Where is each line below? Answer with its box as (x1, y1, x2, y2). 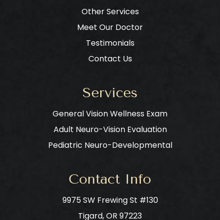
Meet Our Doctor (77, 21, 143, 33)
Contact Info (69, 170, 151, 187)
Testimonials (85, 37, 135, 49)
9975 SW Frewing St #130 (62, 194, 158, 206)
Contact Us (88, 53, 132, 64)
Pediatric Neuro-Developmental (48, 139, 172, 151)
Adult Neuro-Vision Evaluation (53, 123, 167, 135)
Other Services (81, 5, 139, 17)
